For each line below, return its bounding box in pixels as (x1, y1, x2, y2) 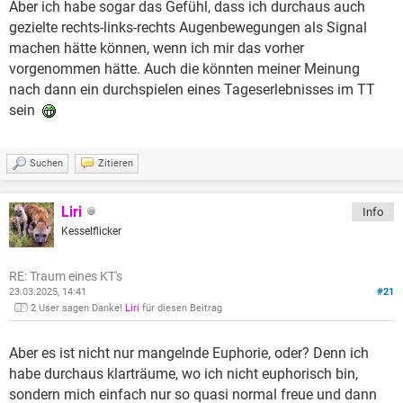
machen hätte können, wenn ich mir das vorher (9, 39, 304, 57)
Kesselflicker (61, 224, 121, 237)
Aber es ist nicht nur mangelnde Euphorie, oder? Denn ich (9, 344, 369, 362)
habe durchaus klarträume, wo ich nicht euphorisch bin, (9, 364, 358, 382)
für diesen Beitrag (139, 301, 222, 314)
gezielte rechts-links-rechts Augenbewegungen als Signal (9, 18, 367, 36)
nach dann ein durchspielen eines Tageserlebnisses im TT (9, 80, 375, 98)
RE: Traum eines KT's (9, 268, 122, 283)
